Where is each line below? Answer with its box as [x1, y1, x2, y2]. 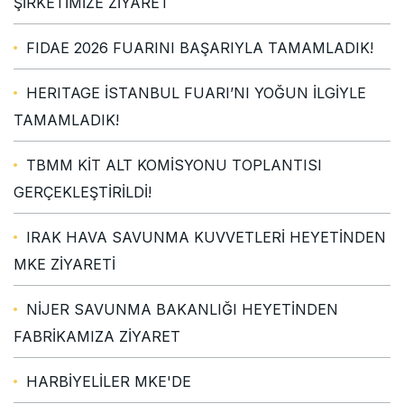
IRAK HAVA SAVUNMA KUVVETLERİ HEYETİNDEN [26, 227, 386, 246]
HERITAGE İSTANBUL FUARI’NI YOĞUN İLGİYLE [26, 83, 366, 102]
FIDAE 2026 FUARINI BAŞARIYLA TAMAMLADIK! [26, 38, 373, 57]
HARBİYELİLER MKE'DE [26, 372, 191, 390]
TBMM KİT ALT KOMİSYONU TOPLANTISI [26, 155, 322, 174]
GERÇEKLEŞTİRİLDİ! [14, 182, 151, 201]
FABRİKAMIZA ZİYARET [14, 326, 180, 345]
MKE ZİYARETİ [14, 254, 115, 273]
